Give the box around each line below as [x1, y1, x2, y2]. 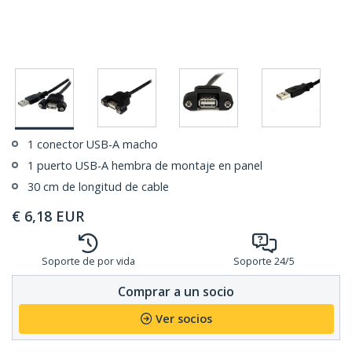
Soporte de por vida [41, 255, 135, 269]
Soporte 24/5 [233, 255, 295, 269]
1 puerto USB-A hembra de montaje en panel [27, 158, 262, 174]
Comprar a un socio [118, 282, 234, 300]
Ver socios [155, 311, 212, 327]
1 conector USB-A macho [27, 137, 158, 152]
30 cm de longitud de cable [27, 179, 169, 195]
